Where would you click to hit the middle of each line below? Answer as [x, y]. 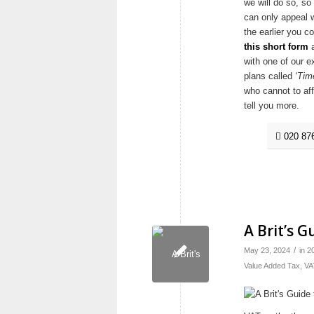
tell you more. [272, 105]
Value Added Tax [272, 265]
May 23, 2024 [267, 250]
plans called [269, 76]
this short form [276, 46]
